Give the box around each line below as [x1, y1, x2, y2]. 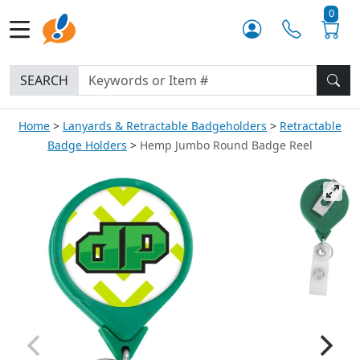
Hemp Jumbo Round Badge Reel [140, 137, 313, 153]
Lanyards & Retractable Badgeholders [63, 118, 267, 133]
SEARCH [20, 72, 68, 89]
